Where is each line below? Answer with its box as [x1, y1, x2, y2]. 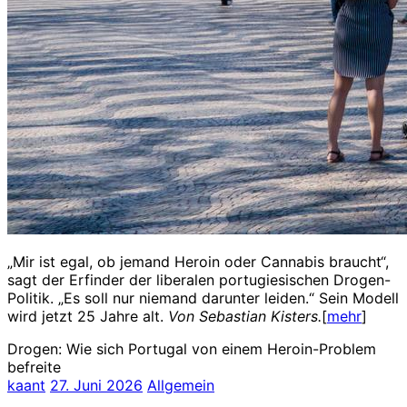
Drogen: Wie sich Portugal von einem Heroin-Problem [7, 339, 376, 358]
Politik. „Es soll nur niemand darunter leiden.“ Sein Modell [7, 288, 399, 307]
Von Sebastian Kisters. [168, 306, 322, 325]
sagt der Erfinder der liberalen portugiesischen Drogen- [7, 270, 391, 289]
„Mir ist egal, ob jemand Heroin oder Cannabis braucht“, [7, 252, 389, 271]
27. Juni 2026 [50, 375, 143, 394]
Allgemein [147, 375, 214, 394]
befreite [7, 357, 61, 376]
